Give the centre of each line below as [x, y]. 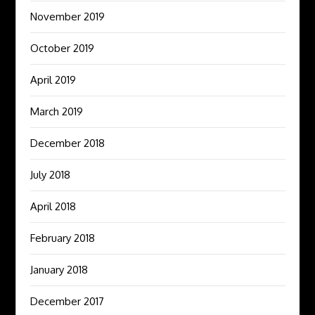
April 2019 [53, 80]
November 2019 [68, 17]
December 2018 [68, 143]
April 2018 [53, 207]
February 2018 [63, 238]
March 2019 [57, 112]
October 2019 [63, 49]
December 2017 [67, 302]
